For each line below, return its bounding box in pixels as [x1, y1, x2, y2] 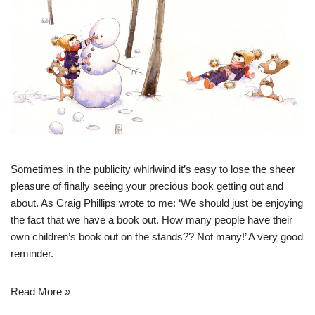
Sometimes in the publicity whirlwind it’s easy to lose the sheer [11, 163, 295, 176]
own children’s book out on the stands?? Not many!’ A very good [11, 231, 303, 243]
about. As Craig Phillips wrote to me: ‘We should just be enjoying [11, 197, 303, 210]
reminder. [11, 247, 53, 260]
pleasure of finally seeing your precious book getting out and [11, 180, 283, 193]
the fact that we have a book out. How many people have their [11, 214, 292, 226]
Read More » [11, 285, 70, 298]
